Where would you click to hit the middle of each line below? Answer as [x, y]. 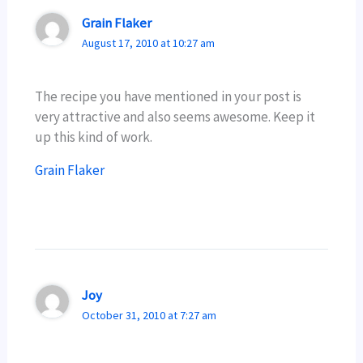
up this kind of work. [94, 137]
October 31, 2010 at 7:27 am [149, 315]
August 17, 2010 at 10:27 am [148, 43]
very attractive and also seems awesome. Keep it [175, 117]
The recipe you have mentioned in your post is [169, 97]
